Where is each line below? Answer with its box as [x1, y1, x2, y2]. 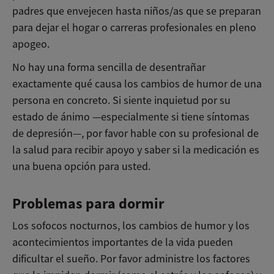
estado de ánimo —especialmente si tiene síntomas [12, 109, 250, 124]
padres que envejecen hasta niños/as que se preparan [12, 4, 261, 18]
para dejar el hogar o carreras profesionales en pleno [12, 20, 256, 34]
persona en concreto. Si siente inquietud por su [12, 93, 231, 107]
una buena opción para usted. [12, 159, 150, 173]
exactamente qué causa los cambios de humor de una [12, 76, 262, 91]
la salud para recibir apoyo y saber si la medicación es [12, 143, 259, 157]
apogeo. [12, 37, 50, 51]
